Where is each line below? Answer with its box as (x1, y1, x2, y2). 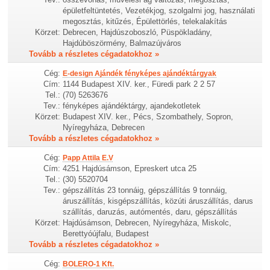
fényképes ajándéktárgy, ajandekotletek (63, 101, 201, 110)
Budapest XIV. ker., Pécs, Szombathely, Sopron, (63, 111, 234, 121)
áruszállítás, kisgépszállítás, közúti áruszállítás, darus (63, 196, 254, 206)
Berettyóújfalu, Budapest (63, 229, 149, 238)
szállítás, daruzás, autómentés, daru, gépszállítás (63, 207, 238, 216)
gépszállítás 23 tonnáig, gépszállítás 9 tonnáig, (63, 186, 228, 195)
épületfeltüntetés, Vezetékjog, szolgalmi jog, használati (63, 5, 256, 15)
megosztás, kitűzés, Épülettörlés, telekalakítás (63, 16, 228, 26)
